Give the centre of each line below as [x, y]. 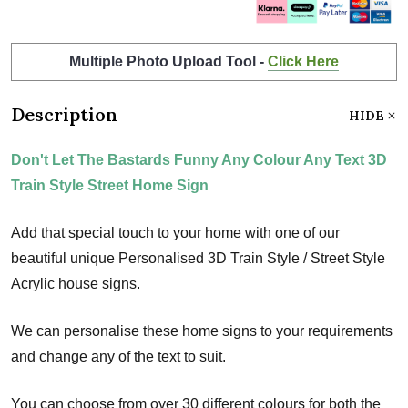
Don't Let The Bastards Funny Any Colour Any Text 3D [199, 159]
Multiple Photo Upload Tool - [168, 61]
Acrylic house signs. [76, 283]
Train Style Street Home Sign [110, 185]
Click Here [303, 61]
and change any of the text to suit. [118, 356]
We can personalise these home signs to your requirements [202, 331]
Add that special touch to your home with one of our [175, 232]
